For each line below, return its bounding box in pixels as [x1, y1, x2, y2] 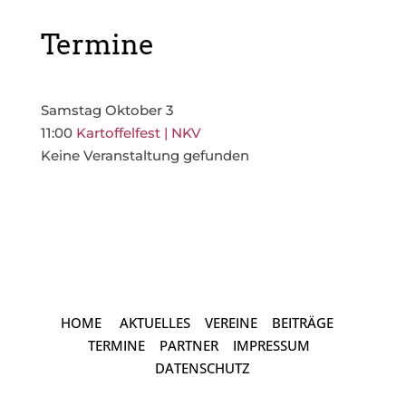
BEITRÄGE [272, 314, 334, 332]
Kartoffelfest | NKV [75, 124, 201, 141]
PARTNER [159, 336, 219, 354]
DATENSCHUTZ [155, 359, 251, 377]
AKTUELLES [120, 314, 191, 332]
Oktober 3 [104, 101, 174, 119]
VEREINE [205, 314, 258, 332]
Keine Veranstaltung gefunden [40, 147, 249, 164]
